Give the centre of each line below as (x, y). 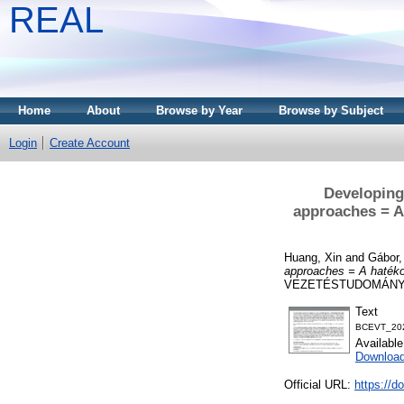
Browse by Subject (331, 110)
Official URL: (319, 385)
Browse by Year (199, 110)
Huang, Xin (313, 257)
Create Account (90, 143)
